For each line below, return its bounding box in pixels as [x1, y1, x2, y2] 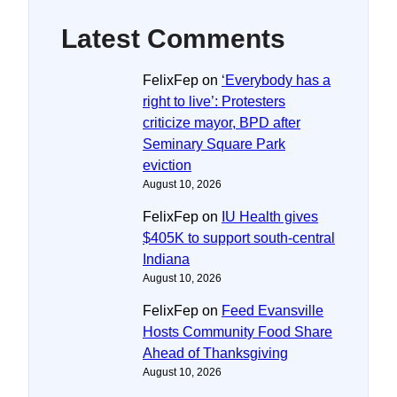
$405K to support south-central [143, 230, 335, 245]
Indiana [143, 251, 190, 267]
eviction [143, 157, 191, 173]
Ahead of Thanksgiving [143, 345, 288, 361]
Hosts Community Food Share [143, 323, 332, 339]
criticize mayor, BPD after [143, 114, 300, 130]
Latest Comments [61, 23, 285, 53]
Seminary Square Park [143, 136, 285, 152]
